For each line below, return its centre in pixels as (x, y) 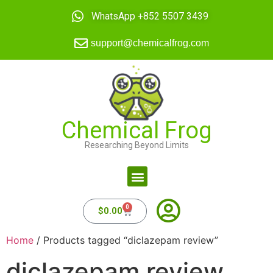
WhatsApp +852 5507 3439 (150, 16)
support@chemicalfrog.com (150, 43)
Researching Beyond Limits (136, 145)
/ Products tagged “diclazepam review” (126, 240)
